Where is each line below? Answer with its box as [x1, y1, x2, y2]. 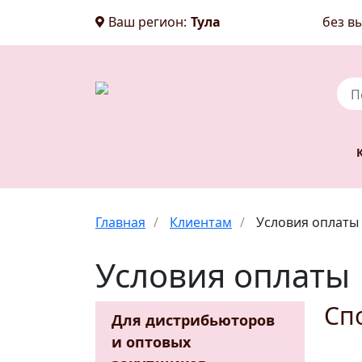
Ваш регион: [108, 13, 187, 31]
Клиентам [170, 213, 232, 231]
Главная [95, 213, 145, 231]
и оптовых [112, 331, 191, 351]
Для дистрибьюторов [112, 309, 275, 330]
